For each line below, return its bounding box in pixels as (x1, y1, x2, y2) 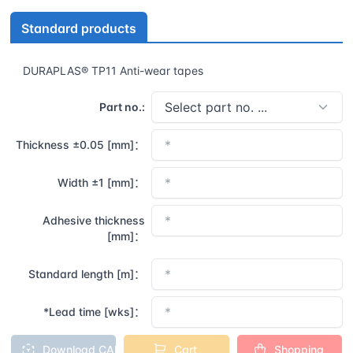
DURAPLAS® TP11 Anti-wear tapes (23, 63, 203, 77)
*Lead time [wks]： (43, 304, 146, 318)
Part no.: (99, 99, 146, 113)
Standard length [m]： (28, 266, 146, 281)
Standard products (21, 20, 136, 36)
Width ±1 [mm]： (58, 175, 146, 189)
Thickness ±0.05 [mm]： (16, 137, 146, 151)
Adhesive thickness (43, 213, 146, 227)
